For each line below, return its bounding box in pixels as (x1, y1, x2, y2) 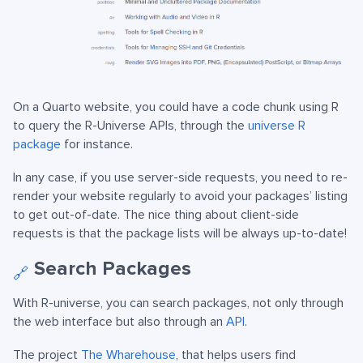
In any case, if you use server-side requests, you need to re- (13, 169, 348, 186)
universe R (248, 117, 305, 134)
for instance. (61, 135, 133, 152)
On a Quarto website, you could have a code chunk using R (13, 98, 339, 115)
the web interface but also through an (13, 313, 226, 330)
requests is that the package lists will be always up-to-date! (13, 224, 347, 241)
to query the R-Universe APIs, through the (13, 117, 248, 134)
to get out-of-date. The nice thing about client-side (13, 206, 299, 223)
